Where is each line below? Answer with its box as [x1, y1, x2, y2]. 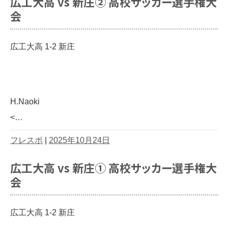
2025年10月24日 [49, 135, 110, 145]
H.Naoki [10, 97, 40, 106]
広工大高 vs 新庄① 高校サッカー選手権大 [10, 159, 217, 176]
